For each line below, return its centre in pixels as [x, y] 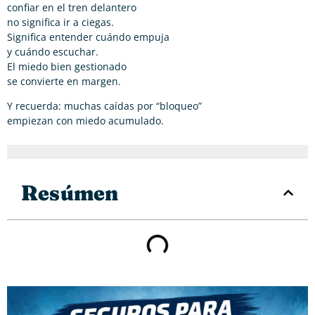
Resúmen [70, 192]
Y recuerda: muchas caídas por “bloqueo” [104, 105]
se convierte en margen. [64, 81]
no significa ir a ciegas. [60, 22]
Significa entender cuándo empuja [88, 37]
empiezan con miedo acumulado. [85, 120]
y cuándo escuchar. [53, 51]
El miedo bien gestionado [67, 66]
